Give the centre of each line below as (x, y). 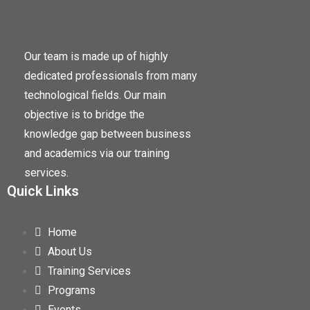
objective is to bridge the (84, 115)
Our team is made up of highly (96, 57)
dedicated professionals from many (111, 76)
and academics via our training (97, 154)
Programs (72, 291)
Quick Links (43, 191)
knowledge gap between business (108, 134)
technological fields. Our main (95, 95)
